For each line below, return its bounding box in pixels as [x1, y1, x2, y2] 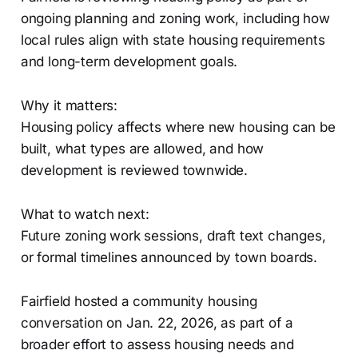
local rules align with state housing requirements [20, 32, 325, 49]
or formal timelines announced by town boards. [20, 249, 318, 266]
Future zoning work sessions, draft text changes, [20, 228, 326, 245]
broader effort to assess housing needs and [20, 336, 294, 353]
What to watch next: [20, 206, 149, 223]
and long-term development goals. [20, 54, 238, 70]
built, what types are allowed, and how [20, 141, 265, 157]
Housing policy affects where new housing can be [20, 119, 336, 136]
